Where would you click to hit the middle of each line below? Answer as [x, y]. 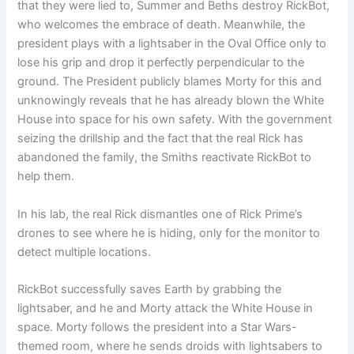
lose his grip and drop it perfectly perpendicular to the [161, 63]
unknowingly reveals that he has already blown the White [171, 101]
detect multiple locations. [85, 252]
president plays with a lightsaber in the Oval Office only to [172, 44]
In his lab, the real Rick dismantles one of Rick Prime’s [160, 214]
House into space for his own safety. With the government [175, 120]
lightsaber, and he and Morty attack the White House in [166, 309]
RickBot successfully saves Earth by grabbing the [150, 290]
